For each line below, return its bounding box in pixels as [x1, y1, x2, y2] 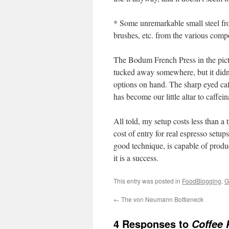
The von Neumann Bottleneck [120, 195, 203, 203]
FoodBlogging [182, 176, 221, 185]
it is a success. [113, 152, 158, 163]
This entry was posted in [113, 176, 182, 185]
